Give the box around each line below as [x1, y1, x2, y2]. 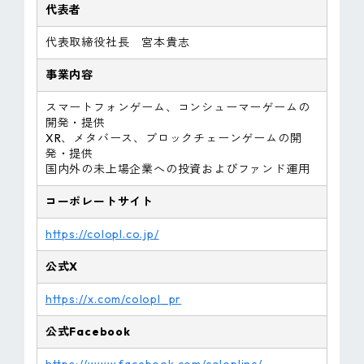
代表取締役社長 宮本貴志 [45, 35, 190, 50]
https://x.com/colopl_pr [45, 292, 182, 307]
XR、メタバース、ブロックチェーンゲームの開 [45, 131, 302, 146]
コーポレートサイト [45, 194, 154, 210]
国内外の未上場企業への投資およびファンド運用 [45, 162, 310, 177]
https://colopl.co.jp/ [45, 227, 159, 242]
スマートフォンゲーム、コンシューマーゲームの [45, 100, 310, 115]
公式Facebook [45, 324, 131, 340]
